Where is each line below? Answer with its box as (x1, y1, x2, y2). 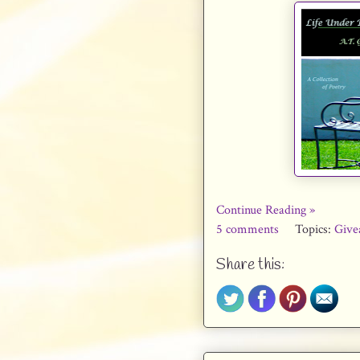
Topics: (295, 220, 334, 238)
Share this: (216, 255, 284, 276)
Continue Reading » (216, 201, 315, 219)
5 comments (216, 220, 282, 238)
